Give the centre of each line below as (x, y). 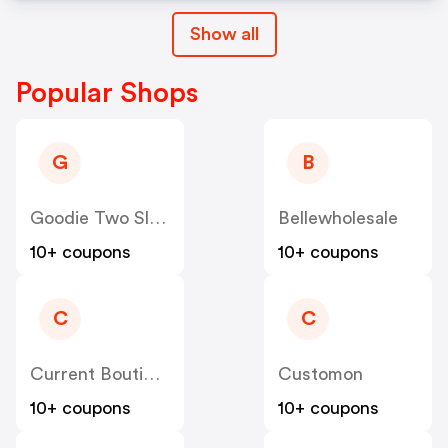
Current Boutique (151, 374)
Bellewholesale (338, 218)
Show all (224, 34)
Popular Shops (107, 93)
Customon (320, 374)
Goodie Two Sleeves (157, 218)
